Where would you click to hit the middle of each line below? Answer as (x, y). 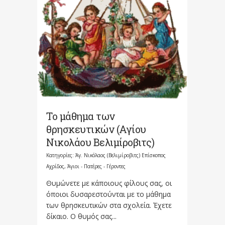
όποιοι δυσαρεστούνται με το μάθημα (108, 194)
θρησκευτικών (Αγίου (96, 129)
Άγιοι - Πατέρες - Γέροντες (96, 166)
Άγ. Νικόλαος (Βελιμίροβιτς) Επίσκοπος (121, 155)
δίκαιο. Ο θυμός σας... (81, 216)
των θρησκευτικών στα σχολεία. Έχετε (109, 205)
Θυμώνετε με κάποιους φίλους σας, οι (109, 183)
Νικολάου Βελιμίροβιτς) (100, 142)
